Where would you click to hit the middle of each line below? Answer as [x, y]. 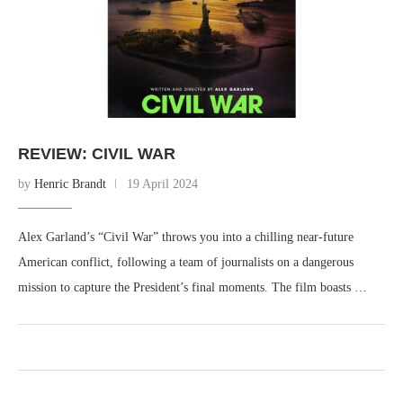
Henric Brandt [70, 184]
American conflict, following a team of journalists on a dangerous [186, 262]
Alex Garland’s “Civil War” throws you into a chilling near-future [186, 237]
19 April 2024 [162, 184]
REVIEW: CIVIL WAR [97, 154]
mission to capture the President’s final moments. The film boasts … [193, 287]
